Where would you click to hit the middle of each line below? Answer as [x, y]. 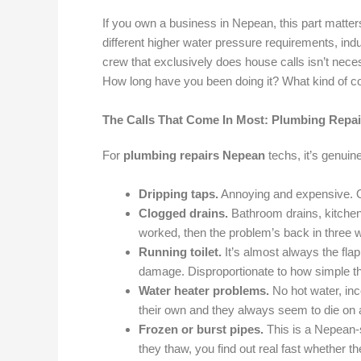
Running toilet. [180, 251]
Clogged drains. [183, 213]
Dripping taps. [178, 193]
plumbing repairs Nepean [194, 155]
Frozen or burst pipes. [201, 329]
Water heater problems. [204, 290]
